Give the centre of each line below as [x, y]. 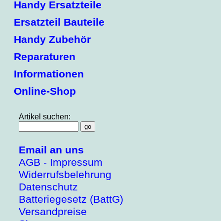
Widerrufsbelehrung [65, 175]
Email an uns [51, 150]
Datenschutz [48, 187]
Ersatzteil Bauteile [59, 22]
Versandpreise [53, 212]
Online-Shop [45, 92]
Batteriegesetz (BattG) [71, 200]
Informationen [49, 74]
